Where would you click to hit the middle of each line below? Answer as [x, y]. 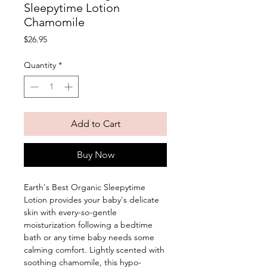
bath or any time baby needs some [89, 237]
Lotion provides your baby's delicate [91, 200]
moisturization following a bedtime [88, 225]
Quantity [40, 65]
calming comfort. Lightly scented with [94, 250]
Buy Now [95, 155]
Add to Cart [95, 124]
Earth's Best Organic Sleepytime [85, 187]
